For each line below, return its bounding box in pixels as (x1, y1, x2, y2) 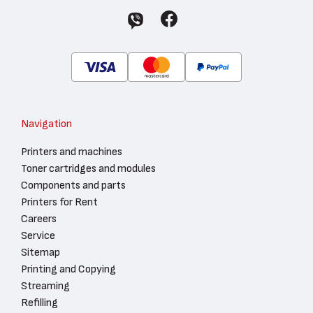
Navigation (21, 118, 72, 130)
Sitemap (21, 247, 60, 259)
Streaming (21, 280, 70, 292)
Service (21, 230, 55, 242)
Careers (21, 213, 57, 225)
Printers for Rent (21, 196, 98, 208)
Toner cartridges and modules (21, 163, 156, 175)
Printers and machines (21, 146, 122, 158)
